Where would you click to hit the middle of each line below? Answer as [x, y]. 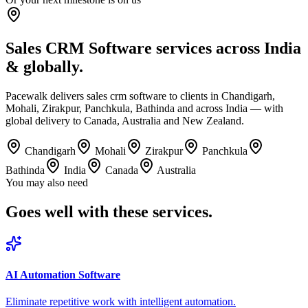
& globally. [44, 66]
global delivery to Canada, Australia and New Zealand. [125, 120]
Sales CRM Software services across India [153, 48]
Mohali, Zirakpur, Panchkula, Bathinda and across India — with [144, 108]
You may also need [47, 182]
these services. [163, 211]
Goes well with [59, 211]
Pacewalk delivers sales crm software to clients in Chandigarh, [140, 96]
